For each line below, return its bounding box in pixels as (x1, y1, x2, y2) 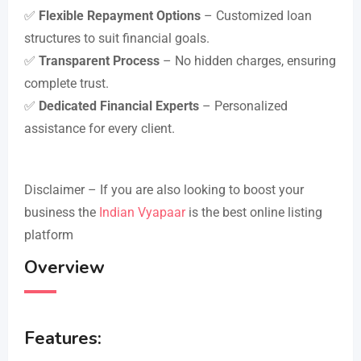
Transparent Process (39, 52, 160, 68)
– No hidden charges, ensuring (160, 52, 336, 68)
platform (24, 226, 73, 243)
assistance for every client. (24, 120, 175, 136)
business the (24, 204, 99, 220)
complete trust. (24, 75, 109, 91)
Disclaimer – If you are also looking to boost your (24, 181, 304, 197)
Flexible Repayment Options (39, 7, 201, 23)
